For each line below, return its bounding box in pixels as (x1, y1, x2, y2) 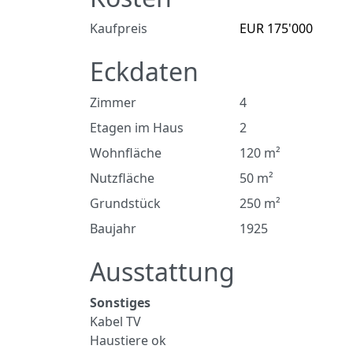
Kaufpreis (90, 20, 147, 37)
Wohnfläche (90, 144, 162, 162)
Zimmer (90, 94, 136, 111)
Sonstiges (90, 294, 150, 311)
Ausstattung (90, 255, 235, 288)
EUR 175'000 (240, 20, 313, 37)
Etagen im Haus (90, 119, 184, 136)
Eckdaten (90, 54, 199, 88)
